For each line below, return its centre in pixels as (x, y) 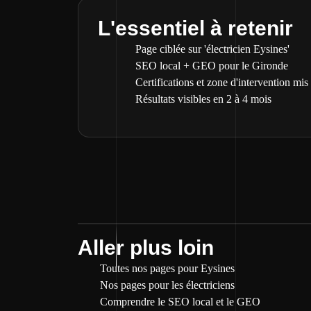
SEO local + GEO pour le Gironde (212, 66)
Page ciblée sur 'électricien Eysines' (212, 49)
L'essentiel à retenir (195, 28)
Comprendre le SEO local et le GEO (180, 302)
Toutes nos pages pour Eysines (167, 268)
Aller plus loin (146, 247)
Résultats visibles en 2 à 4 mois (203, 99)
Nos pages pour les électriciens (167, 285)
